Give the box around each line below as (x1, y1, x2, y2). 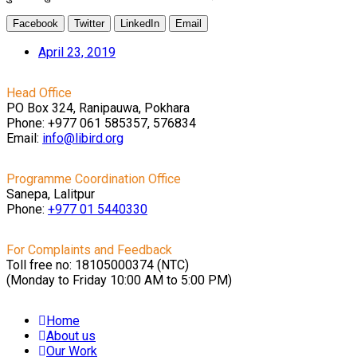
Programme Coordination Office (6, 171, 181, 186)
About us (46, 328, 96, 343)
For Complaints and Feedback (6, 241, 172, 257)
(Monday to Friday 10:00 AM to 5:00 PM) (6, 272, 232, 288)
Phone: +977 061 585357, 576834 (6, 115, 196, 131)
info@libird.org (42, 130, 124, 146)
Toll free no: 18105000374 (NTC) (6, 257, 189, 273)
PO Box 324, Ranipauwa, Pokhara (6, 100, 190, 116)
